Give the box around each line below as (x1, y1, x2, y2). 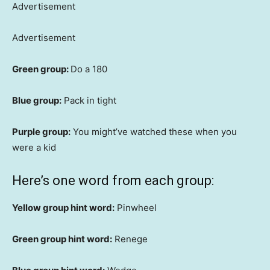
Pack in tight (61, 95, 116, 107)
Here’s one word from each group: (12, 173, 214, 189)
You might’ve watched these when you (71, 126, 237, 138)
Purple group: (12, 126, 71, 138)
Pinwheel (115, 202, 157, 214)
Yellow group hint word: (12, 202, 115, 214)
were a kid (12, 142, 56, 154)
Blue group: (12, 95, 61, 107)
